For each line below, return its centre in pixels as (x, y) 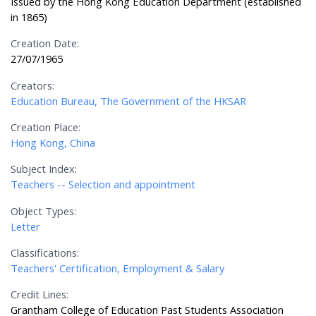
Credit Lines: (40, 294)
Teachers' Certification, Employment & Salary (118, 268)
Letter (26, 226)
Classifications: (45, 253)
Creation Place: (46, 127)
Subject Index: (44, 169)
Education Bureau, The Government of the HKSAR (129, 101)
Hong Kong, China (53, 143)
